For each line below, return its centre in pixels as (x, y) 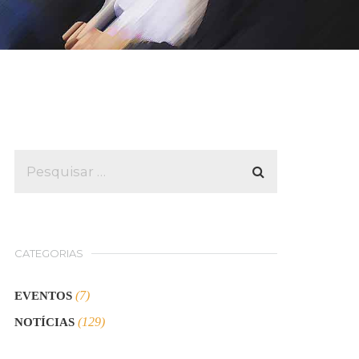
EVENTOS (44, 296)
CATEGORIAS (49, 253)
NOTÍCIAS (45, 322)
